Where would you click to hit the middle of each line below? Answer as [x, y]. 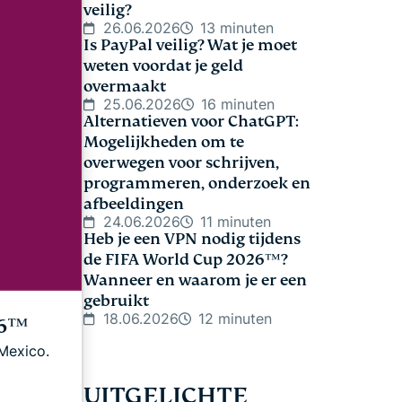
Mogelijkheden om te [164, 142]
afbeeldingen [134, 204]
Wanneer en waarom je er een [195, 280]
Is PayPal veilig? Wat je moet [190, 45]
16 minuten [238, 104]
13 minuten [237, 28]
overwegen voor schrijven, [181, 163]
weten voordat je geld [163, 66]
